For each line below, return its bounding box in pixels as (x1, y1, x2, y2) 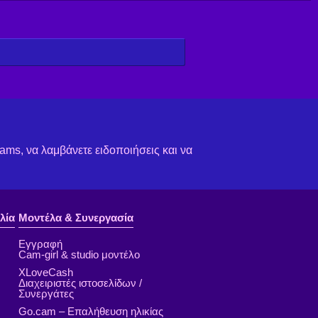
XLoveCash (18, 266, 73, 279)
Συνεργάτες (18, 287, 74, 300)
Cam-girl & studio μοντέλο (18, 248, 140, 261)
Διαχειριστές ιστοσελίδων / (18, 277, 142, 290)
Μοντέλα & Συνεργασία (18, 212, 133, 224)
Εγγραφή (18, 238, 62, 251)
